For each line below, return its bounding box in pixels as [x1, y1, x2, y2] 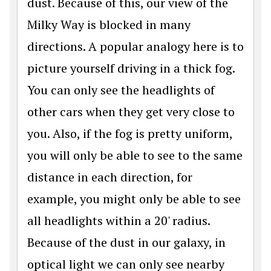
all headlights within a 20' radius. [27, 212, 210, 229]
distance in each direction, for [27, 169, 192, 186]
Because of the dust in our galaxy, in [27, 234, 226, 251]
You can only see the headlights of [27, 82, 215, 99]
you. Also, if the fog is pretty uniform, [27, 125, 232, 142]
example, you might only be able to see [27, 191, 241, 207]
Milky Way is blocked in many [27, 16, 191, 33]
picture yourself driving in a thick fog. [27, 60, 235, 77]
